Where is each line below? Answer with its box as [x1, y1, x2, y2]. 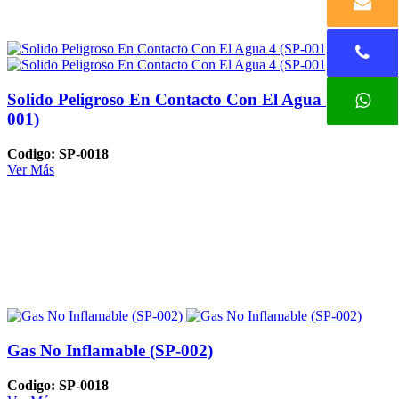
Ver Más [7, 161, 54, 177]
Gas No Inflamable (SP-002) [7, 341, 213, 361]
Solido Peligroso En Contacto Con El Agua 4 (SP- [7, 90, 370, 110]
